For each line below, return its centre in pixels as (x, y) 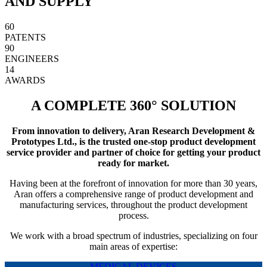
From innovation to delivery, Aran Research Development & (133, 131)
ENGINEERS (32, 58)
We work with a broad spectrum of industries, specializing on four (133, 235)
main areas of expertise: (133, 246)
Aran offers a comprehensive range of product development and (133, 194)
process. (133, 215)
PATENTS (25, 37)
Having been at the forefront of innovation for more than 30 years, (133, 183)
